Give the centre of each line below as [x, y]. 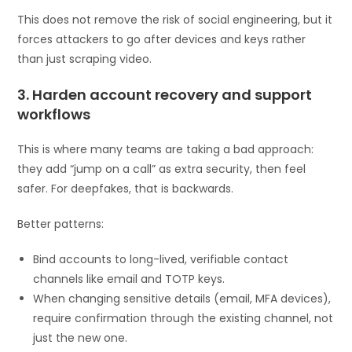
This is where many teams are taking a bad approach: [166, 149]
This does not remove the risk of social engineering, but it [175, 19]
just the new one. [81, 337]
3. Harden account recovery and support [165, 94]
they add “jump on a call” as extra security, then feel [162, 169]
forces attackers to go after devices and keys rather [162, 39]
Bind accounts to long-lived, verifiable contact [161, 259]
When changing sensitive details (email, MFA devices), [182, 298]
